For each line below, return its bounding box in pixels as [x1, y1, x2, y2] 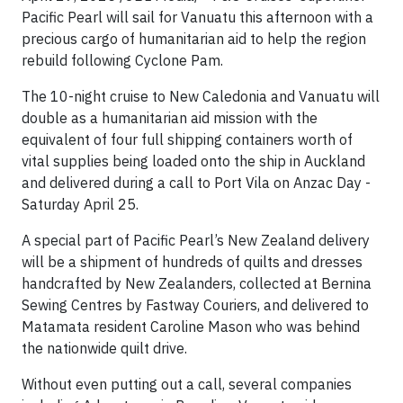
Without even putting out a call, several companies [22, 375, 352, 393]
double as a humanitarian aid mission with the [22, 109, 318, 127]
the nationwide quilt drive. [22, 339, 187, 357]
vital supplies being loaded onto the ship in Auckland [22, 152, 365, 170]
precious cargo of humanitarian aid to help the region [22, 30, 366, 48]
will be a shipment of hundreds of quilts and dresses [22, 253, 363, 271]
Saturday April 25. [22, 195, 139, 213]
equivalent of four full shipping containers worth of [22, 130, 353, 148]
